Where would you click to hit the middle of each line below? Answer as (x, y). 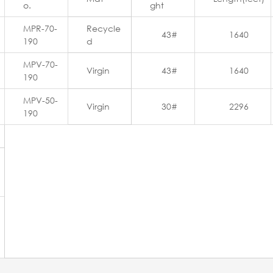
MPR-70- (40, 29)
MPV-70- (41, 65)
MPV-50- (41, 101)
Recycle (104, 29)
